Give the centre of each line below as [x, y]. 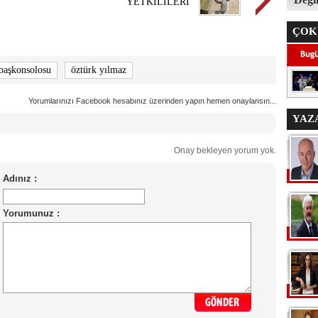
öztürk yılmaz [99, 70]
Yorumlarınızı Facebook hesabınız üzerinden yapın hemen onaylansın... [152, 101]
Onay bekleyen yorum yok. [221, 150]
